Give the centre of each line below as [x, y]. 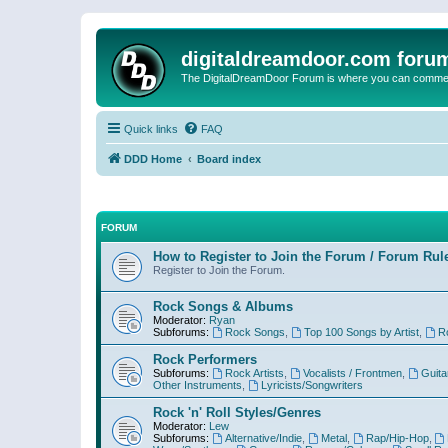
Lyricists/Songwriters [311, 384]
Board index [229, 159]
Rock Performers [205, 359]
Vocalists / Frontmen [352, 372]
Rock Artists [254, 372]
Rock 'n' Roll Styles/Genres [237, 412]
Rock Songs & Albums [223, 306]
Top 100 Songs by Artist [361, 331]
